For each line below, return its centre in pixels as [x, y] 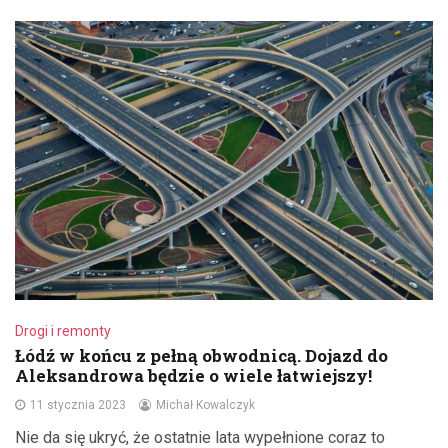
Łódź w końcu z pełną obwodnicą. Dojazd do [201, 355]
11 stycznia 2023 [78, 404]
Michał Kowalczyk [205, 404]
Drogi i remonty [63, 330]
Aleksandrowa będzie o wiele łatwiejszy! [193, 375]
